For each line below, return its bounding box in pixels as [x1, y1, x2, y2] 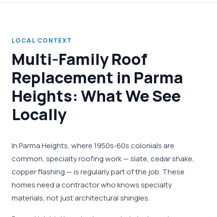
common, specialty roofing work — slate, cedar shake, [12, 154, 194, 164]
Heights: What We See [12, 85, 181, 107]
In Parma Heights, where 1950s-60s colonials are [12, 140, 174, 151]
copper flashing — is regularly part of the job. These [12, 167, 185, 177]
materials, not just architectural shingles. [12, 193, 150, 203]
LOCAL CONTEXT [12, 36, 72, 45]
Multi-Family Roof [12, 48, 147, 70]
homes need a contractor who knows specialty [12, 180, 172, 190]
